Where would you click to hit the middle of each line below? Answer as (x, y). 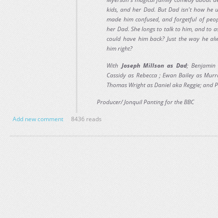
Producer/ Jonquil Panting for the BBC (146, 102)
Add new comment (38, 119)
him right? (120, 48)
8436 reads (86, 119)
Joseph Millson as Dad (154, 65)
